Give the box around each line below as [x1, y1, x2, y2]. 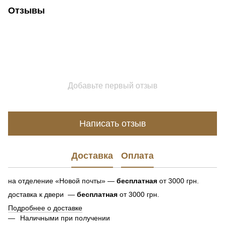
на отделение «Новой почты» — [8, 177, 117, 185]
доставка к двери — [8, 190, 77, 198]
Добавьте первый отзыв [67, 81, 158, 90]
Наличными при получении [20, 214, 110, 222]
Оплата [121, 150, 154, 161]
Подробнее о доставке [8, 204, 82, 212]
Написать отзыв [79, 118, 146, 129]
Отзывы [8, 6, 45, 16]
